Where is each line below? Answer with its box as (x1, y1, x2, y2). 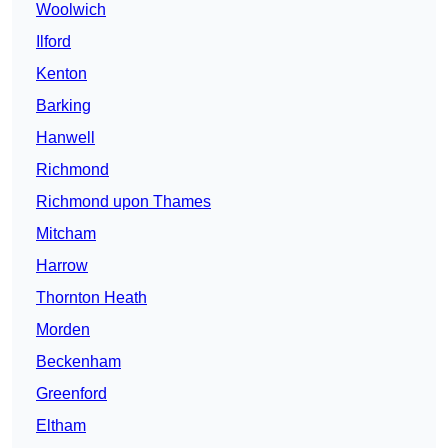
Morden (36, 321, 90, 339)
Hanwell (36, 129, 95, 147)
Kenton (36, 65, 87, 83)
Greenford (36, 385, 107, 403)
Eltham (36, 417, 86, 435)
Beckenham (36, 353, 121, 371)
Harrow (36, 257, 88, 275)
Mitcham (36, 225, 96, 243)
